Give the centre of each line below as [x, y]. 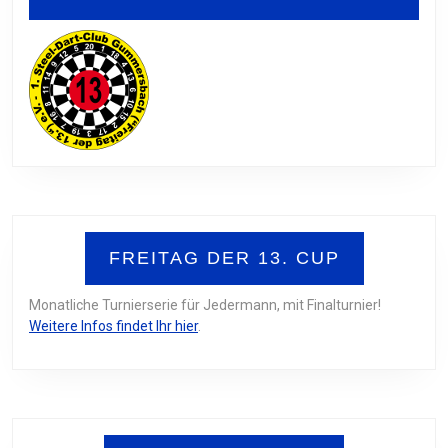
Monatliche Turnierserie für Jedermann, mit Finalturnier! [205, 305]
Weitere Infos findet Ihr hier [113, 326]
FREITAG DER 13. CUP [224, 258]
